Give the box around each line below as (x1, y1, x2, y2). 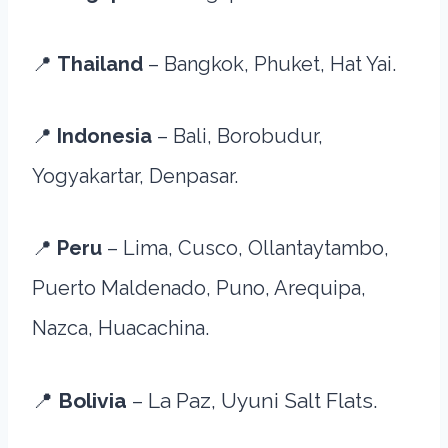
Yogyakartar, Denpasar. (32, 164, 238, 188)
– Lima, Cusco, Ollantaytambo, (107, 236, 389, 260)
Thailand (57, 52, 148, 76)
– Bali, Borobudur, (157, 124, 323, 148)
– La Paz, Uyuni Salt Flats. (132, 388, 378, 413)
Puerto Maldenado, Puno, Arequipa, (32, 276, 366, 300)
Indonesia (57, 124, 157, 148)
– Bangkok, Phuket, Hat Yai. (148, 52, 396, 76)
